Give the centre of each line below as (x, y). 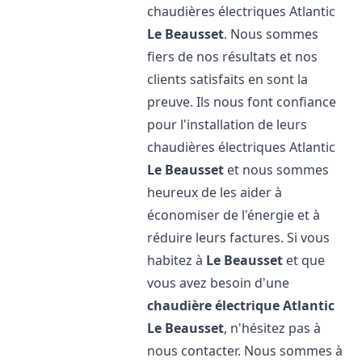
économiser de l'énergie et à (234, 215)
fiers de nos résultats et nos (233, 57)
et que (304, 260)
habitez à (177, 260)
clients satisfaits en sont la (228, 79)
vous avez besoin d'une (219, 283)
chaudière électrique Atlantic (241, 305)
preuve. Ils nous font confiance (242, 102)
